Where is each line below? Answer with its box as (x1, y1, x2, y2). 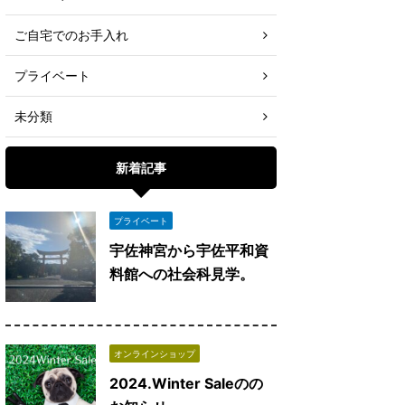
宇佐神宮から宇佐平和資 (109, 241, 268, 260)
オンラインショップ (114, 348, 195, 360)
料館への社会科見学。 (109, 265, 254, 284)
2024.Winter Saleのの (109, 374, 263, 393)
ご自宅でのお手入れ (14, 27, 128, 43)
